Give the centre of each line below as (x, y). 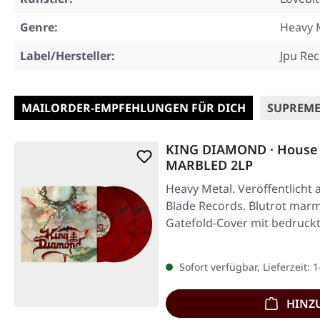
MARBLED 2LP (209, 165)
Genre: (39, 27)
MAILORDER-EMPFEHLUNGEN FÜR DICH (134, 108)
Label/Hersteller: (67, 56)
